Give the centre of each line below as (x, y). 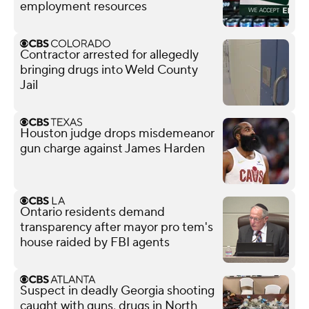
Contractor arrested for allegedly (109, 54)
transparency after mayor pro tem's (117, 227)
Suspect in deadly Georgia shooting (117, 290)
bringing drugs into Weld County (109, 70)
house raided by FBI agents (95, 242)
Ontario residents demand (92, 212)
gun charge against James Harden (112, 148)
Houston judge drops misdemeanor (117, 133)
